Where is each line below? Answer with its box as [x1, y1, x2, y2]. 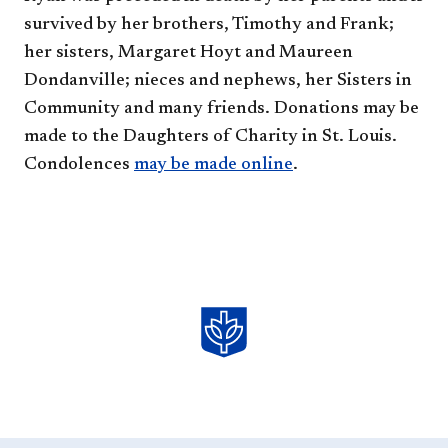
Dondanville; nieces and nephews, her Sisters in [24, 71, 412, 90]
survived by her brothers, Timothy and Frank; [24, 15, 394, 34]
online [237, 155, 293, 174]
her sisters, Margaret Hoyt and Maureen [24, 43, 353, 62]
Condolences [24, 155, 134, 174]
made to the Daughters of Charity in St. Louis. [24, 127, 397, 146]
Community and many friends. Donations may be [24, 99, 419, 118]
